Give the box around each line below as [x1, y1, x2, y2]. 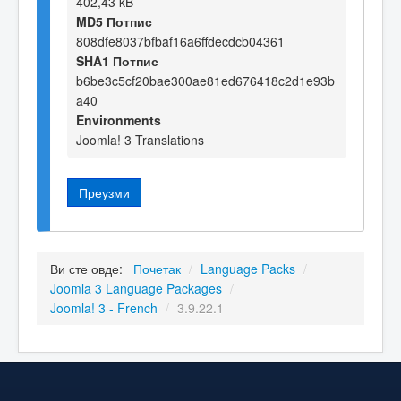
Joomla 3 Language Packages [50, 279, 222, 298]
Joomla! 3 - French [50, 299, 158, 318]
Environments [76, 110, 161, 129]
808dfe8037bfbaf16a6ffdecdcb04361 [76, 31, 285, 50]
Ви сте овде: [50, 260, 130, 278]
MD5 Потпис [76, 12, 152, 30]
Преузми [79, 183, 130, 201]
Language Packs [200, 260, 295, 278]
